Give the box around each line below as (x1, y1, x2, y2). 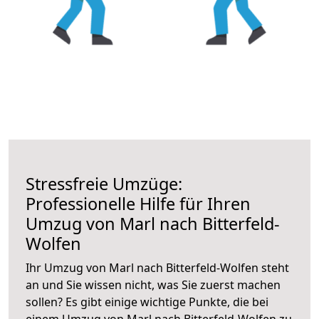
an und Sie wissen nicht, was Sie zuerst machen (26, 276, 281, 293)
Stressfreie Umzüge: (26, 172, 182, 195)
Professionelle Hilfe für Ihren (26, 192, 251, 215)
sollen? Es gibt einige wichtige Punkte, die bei (26, 293, 268, 310)
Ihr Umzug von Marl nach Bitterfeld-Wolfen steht (26, 259, 289, 276)
